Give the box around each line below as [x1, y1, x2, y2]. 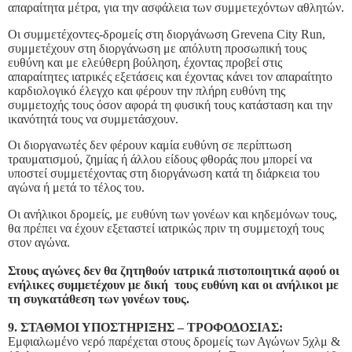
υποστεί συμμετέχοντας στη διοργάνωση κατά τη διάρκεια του [8, 167, 320, 181]
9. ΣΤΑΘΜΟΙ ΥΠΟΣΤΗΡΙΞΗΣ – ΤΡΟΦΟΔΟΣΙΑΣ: [8, 321, 283, 335]
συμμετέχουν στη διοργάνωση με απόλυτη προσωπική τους [8, 41, 306, 55]
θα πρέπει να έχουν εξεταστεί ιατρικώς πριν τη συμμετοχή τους [8, 222, 324, 236]
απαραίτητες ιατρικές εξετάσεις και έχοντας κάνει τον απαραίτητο [8, 69, 332, 83]
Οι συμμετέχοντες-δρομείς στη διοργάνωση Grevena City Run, [8, 27, 325, 41]
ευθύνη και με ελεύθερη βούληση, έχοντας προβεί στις [8, 55, 282, 69]
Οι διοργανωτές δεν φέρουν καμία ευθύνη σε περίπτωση [8, 138, 291, 152]
